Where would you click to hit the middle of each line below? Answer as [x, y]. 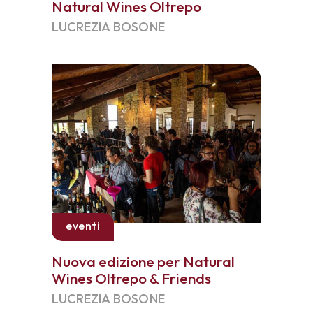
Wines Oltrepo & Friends [131, 278]
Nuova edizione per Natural [143, 261]
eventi [83, 226]
